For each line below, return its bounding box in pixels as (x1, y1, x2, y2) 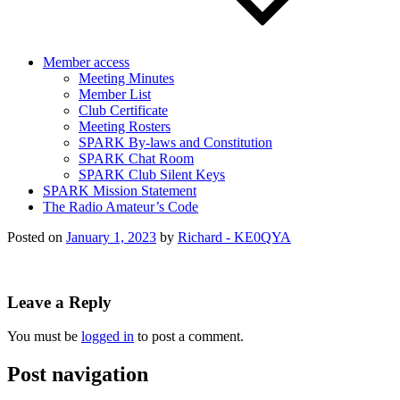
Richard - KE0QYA (178, 229, 291, 245)
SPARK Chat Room (79, 151, 194, 166)
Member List (79, 87, 151, 102)
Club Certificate (79, 103, 168, 118)
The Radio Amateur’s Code (43, 199, 198, 214)
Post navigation (7, 362, 148, 387)
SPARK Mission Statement (43, 183, 196, 198)
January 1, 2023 (66, 229, 156, 245)
